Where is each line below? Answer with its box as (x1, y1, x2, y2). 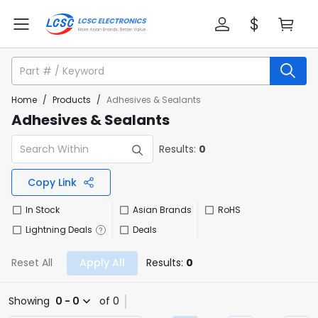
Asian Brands (133, 204, 192, 216)
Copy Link (27, 175, 77, 190)
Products (53, 94, 91, 106)
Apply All (79, 256, 125, 270)
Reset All (11, 256, 53, 270)
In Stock (26, 204, 60, 216)
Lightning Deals (26, 224, 92, 236)
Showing (9, 294, 50, 308)
